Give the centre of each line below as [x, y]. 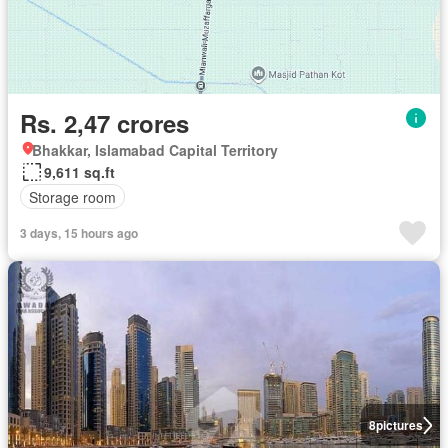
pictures [399, 425]
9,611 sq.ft [79, 172]
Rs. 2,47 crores [104, 123]
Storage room [72, 196]
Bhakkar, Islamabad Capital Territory [155, 150]
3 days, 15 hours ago [79, 233]
